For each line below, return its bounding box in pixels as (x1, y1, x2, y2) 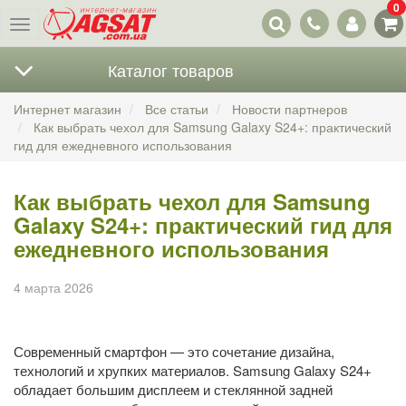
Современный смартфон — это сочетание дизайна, (14, 342, 334, 361)
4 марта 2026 (14, 278, 93, 296)
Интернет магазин (14, 100, 121, 118)
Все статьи (145, 100, 208, 118)
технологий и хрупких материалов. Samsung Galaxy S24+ (14, 361, 372, 380)
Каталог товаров (107, 58, 234, 82)
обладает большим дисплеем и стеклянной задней (14, 380, 333, 399)
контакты (296, 15, 350, 34)
